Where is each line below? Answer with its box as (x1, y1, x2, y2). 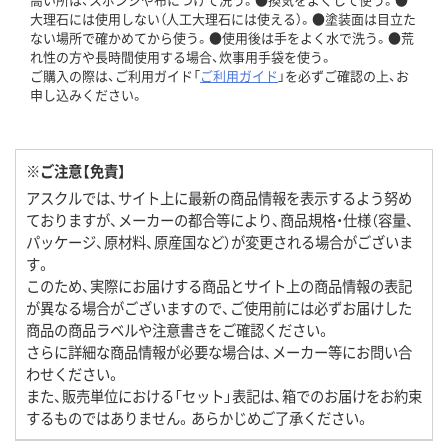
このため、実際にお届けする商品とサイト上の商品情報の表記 (26, 275, 412, 297)
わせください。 (26, 363, 121, 385)
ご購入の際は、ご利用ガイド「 (30, 66, 200, 86)
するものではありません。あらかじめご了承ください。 (26, 407, 370, 429)
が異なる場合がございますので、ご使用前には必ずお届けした (26, 297, 412, 319)
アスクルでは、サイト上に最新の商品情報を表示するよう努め (26, 187, 412, 209)
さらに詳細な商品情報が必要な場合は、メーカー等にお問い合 (26, 341, 412, 363)
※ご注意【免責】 (26, 160, 126, 182)
